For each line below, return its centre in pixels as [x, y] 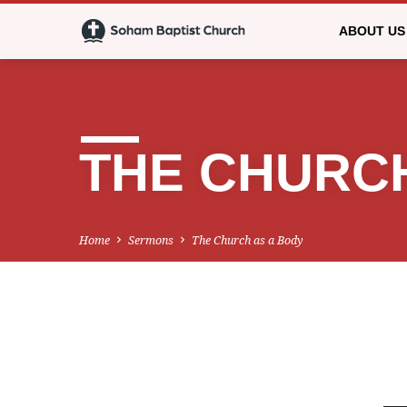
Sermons [151, 240]
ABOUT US [372, 31]
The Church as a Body [248, 240]
